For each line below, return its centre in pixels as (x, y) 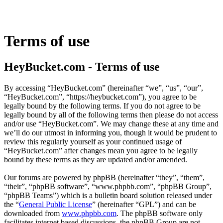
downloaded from (33, 213)
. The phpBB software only (160, 213)
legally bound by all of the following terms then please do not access (111, 114)
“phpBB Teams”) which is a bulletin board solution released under (108, 195)
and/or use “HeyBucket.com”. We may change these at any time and (111, 123)
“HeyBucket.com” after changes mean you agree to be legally (101, 150)
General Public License (56, 204)
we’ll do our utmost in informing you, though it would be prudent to (111, 132)
